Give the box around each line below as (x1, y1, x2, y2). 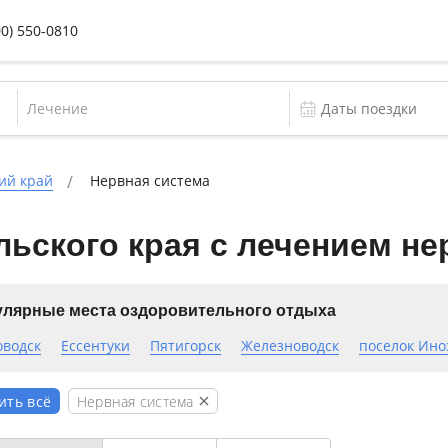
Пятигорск (149, 336, 221, 355)
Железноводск (240, 336, 339, 355)
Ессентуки (60, 336, 130, 355)
